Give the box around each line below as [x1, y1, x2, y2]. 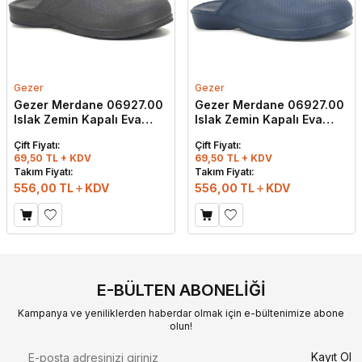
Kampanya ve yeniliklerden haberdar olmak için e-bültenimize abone [18, 307, 344, 320]
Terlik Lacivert [194, 127, 277, 141]
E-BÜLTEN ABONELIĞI [96, 280, 266, 301]
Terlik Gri [14, 127, 66, 141]
